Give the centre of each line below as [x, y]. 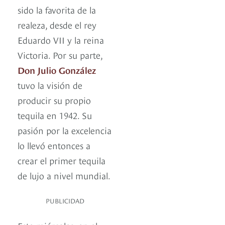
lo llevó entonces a [54, 145]
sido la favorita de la [57, 10]
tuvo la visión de [50, 85]
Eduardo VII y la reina [61, 40]
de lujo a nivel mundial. [64, 175]
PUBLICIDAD [65, 201]
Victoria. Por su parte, [60, 55]
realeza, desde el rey [57, 25]
